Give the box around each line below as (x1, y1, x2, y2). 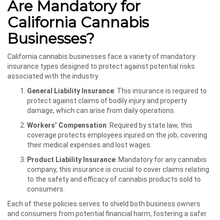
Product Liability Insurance (27, 155, 115, 164)
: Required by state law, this (107, 121, 192, 129)
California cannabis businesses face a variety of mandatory (7, 52, 195, 60)
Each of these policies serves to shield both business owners (7, 199, 200, 208)
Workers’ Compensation (27, 121, 107, 129)
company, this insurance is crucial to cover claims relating (27, 165, 209, 173)
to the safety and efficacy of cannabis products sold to (27, 175, 201, 183)
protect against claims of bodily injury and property (27, 96, 187, 105)
